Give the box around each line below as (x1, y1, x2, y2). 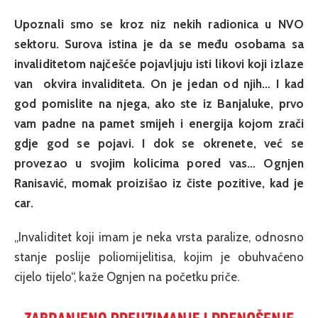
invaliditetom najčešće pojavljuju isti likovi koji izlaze (14, 57, 304, 71)
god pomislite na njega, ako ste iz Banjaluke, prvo (14, 97, 304, 111)
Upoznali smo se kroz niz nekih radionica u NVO (14, 17, 304, 31)
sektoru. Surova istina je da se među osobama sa (14, 37, 304, 51)
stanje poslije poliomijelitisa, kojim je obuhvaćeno (14, 250, 304, 265)
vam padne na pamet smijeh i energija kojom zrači (14, 116, 304, 131)
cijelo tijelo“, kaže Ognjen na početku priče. (14, 270, 239, 285)
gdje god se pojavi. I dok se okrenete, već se (14, 136, 304, 150)
